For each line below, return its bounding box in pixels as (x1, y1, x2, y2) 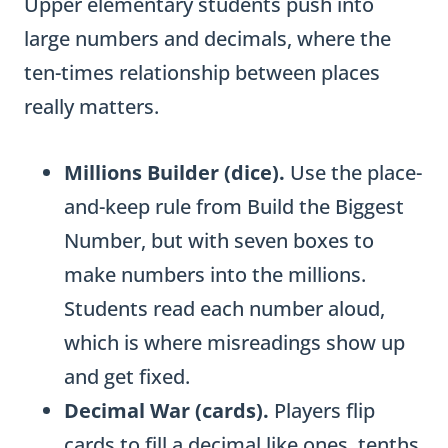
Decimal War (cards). (64, 397, 269, 424)
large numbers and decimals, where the (24, 25, 391, 52)
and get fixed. (64, 363, 190, 390)
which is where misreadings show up (64, 329, 405, 356)
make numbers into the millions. (64, 261, 366, 288)
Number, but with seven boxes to (64, 227, 374, 254)
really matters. (24, 93, 159, 120)
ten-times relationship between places (24, 59, 380, 86)
